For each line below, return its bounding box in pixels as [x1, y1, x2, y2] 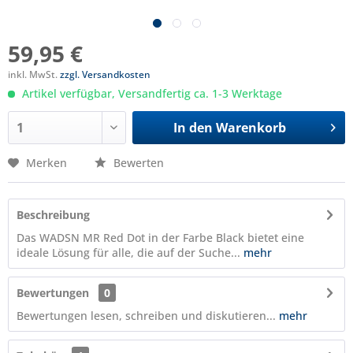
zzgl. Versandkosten [60, 68, 150, 81]
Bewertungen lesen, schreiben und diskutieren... [17, 308, 276, 323]
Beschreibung [17, 207, 90, 222]
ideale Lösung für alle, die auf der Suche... [17, 245, 240, 260]
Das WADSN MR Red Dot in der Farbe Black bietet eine [17, 230, 304, 245]
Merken [26, 155, 67, 170]
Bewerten [110, 155, 164, 170]
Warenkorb [215, 119, 286, 136]
